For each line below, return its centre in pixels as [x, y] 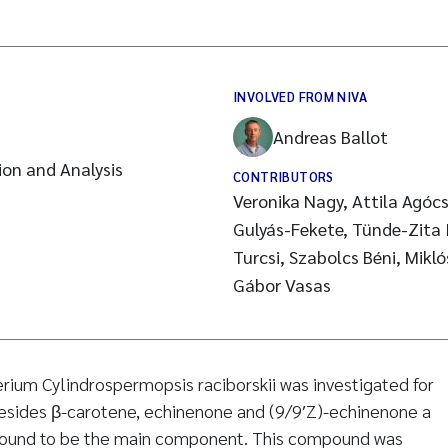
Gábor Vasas [282, 284]
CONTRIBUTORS [283, 176]
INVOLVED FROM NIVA [300, 96]
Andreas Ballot [330, 136]
